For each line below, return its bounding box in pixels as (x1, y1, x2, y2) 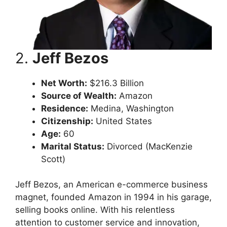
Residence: (41, 103, 88, 113)
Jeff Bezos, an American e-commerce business (15, 179, 208, 190)
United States (93, 116, 152, 126)
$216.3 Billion (87, 78, 144, 88)
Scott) (41, 154, 65, 164)
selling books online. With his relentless (15, 205, 175, 215)
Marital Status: (41, 141, 104, 152)
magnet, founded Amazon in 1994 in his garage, (15, 192, 212, 203)
